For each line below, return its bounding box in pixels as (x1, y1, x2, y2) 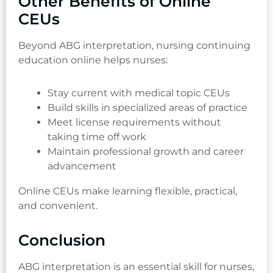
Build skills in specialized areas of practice (48, 102, 247, 114)
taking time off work (48, 131, 146, 143)
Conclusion (18, 230, 105, 249)
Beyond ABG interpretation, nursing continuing (18, 40, 250, 52)
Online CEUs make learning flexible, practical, (18, 185, 237, 197)
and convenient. (18, 199, 97, 211)
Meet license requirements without (48, 116, 221, 129)
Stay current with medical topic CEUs (48, 87, 230, 99)
